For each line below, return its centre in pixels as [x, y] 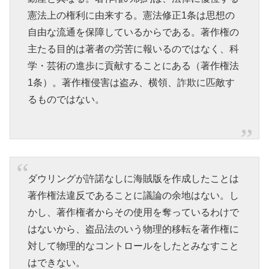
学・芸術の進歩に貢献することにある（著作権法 [133, 65]
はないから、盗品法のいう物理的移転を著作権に [133, 229]
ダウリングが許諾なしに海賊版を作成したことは [133, 179]
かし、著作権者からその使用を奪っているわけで [133, 213]
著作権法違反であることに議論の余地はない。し [133, 196]
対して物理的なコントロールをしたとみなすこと [133, 246]
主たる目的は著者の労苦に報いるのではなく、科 [133, 49]
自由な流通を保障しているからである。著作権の [133, 32]
